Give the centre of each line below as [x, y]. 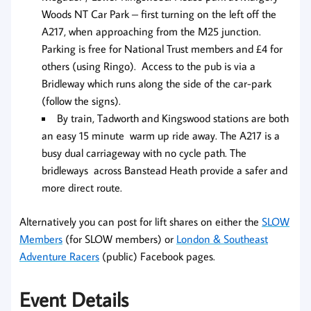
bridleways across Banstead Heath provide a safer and [165, 170]
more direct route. [82, 188]
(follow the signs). [81, 101]
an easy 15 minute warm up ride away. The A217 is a [161, 136]
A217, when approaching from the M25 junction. [151, 32]
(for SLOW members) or [119, 239]
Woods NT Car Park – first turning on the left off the [159, 14]
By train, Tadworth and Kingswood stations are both [173, 118]
